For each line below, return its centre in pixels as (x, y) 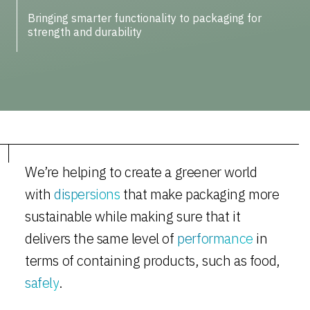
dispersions (87, 194)
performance (215, 238)
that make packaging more (200, 194)
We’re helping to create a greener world (141, 172)
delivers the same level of (101, 238)
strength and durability (85, 32)
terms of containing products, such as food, (153, 261)
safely (42, 283)
